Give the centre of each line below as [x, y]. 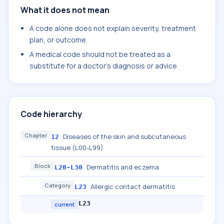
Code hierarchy [51, 114]
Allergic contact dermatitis [133, 186]
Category [57, 185]
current [64, 204]
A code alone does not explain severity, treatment [113, 28]
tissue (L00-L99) [77, 147]
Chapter [36, 135]
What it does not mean [65, 10]
